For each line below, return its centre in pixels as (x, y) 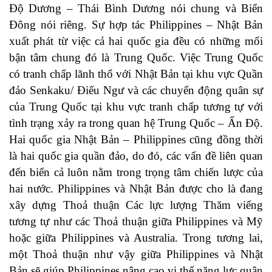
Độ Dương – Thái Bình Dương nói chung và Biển (136, 8)
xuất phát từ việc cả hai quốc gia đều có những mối (136, 41)
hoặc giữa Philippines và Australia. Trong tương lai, (136, 238)
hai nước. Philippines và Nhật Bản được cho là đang (136, 189)
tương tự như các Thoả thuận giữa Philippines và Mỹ (136, 222)
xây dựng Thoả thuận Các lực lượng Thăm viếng (136, 205)
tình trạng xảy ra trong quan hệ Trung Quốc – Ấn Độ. (136, 123)
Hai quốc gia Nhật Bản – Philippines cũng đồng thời (136, 140)
